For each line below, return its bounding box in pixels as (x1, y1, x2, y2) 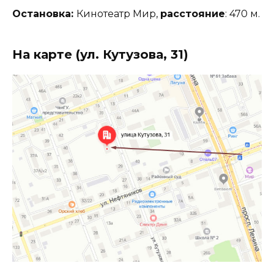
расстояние (160, 8, 225, 20)
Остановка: (12, 8, 76, 20)
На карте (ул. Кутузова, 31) (12, 47, 188, 62)
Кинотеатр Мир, (76, 8, 160, 20)
